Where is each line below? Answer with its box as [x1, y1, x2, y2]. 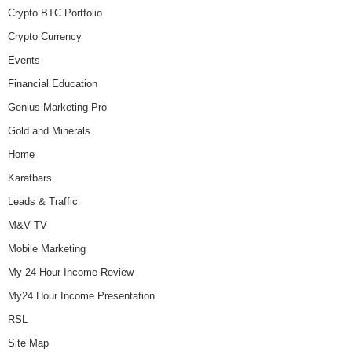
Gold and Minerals [8, 124, 90, 137]
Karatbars [8, 171, 52, 184]
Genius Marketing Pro [8, 101, 107, 113]
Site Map [8, 336, 49, 349]
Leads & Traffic [8, 195, 78, 207]
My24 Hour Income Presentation [8, 289, 155, 302]
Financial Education [8, 77, 97, 90]
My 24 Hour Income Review [8, 266, 134, 278]
